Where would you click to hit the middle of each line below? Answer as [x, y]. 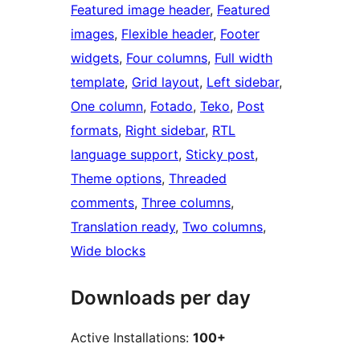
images [92, 34]
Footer [240, 34]
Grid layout [166, 82]
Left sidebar [243, 82]
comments [102, 203]
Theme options [116, 179]
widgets [95, 58]
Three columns [186, 203]
